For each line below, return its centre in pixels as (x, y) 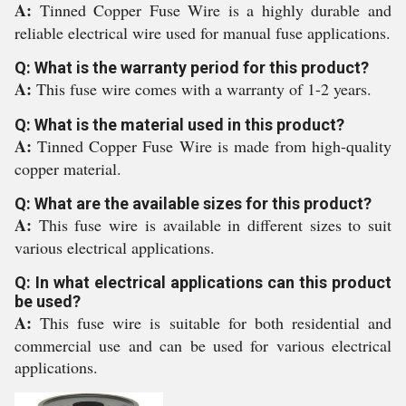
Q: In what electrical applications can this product (203, 282)
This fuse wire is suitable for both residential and (216, 323)
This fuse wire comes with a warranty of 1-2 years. (204, 89)
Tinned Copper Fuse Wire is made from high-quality (214, 146)
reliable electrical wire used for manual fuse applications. (203, 33)
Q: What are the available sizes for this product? (193, 203)
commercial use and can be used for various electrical (203, 345)
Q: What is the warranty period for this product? (192, 68)
